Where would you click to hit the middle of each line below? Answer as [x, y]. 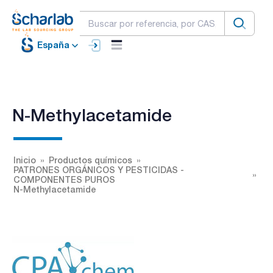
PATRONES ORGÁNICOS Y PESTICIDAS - [99, 169]
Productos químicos [90, 160]
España [53, 45]
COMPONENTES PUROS [64, 179]
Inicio [25, 160]
